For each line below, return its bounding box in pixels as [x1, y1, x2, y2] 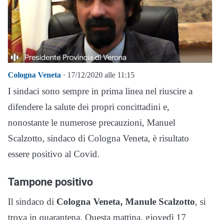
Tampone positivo [8, 175, 93, 188]
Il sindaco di [8, 196, 56, 207]
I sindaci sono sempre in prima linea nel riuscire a [8, 85, 192, 96]
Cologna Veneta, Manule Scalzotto [56, 196, 195, 207]
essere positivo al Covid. [8, 148, 100, 159]
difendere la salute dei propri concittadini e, [8, 101, 169, 112]
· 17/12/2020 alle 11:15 [61, 70, 135, 79]
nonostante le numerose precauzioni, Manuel [8, 117, 175, 128]
